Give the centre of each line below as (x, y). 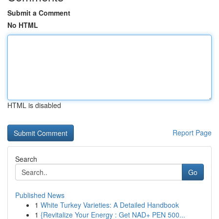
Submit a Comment (39, 13)
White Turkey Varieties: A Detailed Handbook (110, 205)
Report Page (192, 132)
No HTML (23, 25)
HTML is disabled (34, 105)
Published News (40, 195)
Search (26, 159)
